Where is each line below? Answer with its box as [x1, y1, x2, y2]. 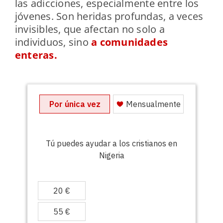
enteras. [14, 48, 57, 62]
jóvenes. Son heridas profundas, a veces [14, 9, 204, 23]
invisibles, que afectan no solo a [14, 22, 165, 36]
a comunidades [91, 35, 168, 49]
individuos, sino [14, 35, 92, 49]
